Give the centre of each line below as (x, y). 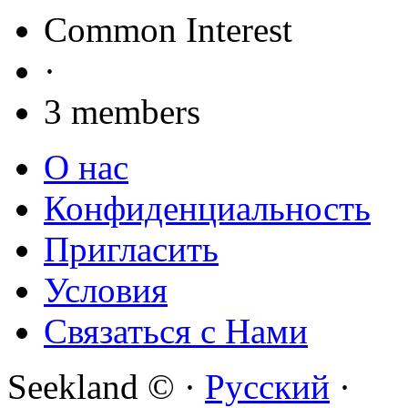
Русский (267, 386)
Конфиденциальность (207, 208)
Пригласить (131, 249)
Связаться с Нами (176, 331)
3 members (122, 111)
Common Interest (168, 29)
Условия (106, 290)
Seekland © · (106, 386)
